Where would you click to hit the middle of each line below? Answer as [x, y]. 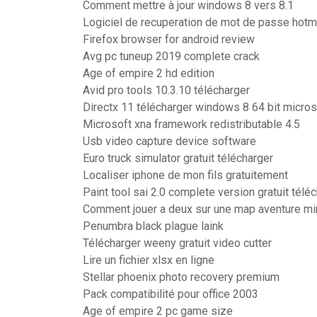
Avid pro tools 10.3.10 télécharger [166, 90]
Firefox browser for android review [169, 39]
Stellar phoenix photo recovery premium [181, 277]
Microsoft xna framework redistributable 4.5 [191, 124]
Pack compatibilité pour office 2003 [171, 294]
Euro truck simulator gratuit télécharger [178, 158]
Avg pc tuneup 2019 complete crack [171, 56]
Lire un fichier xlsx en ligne [149, 260]
